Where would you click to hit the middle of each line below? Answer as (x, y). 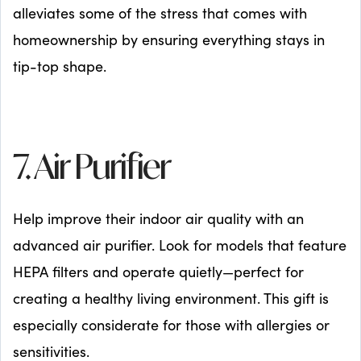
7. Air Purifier (91, 170)
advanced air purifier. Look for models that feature (180, 245)
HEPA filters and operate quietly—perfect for (158, 271)
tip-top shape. (60, 66)
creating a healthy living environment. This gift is (171, 298)
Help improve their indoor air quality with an (158, 218)
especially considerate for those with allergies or (171, 324)
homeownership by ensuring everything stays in (169, 39)
